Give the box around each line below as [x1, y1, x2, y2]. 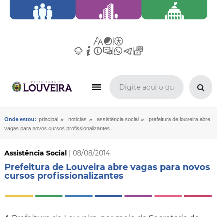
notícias [68, 116, 87, 122]
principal [38, 116, 58, 122]
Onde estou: [4, 116, 36, 122]
